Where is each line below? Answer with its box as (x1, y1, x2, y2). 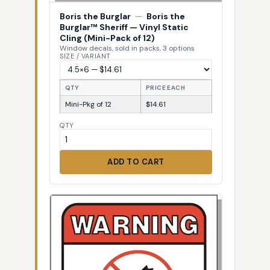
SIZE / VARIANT (60, 51, 111, 60)
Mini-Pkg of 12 (65, 99, 111, 109)
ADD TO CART (107, 156, 165, 167)
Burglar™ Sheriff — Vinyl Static (60, 21, 189, 33)
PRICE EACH (146, 83, 185, 92)
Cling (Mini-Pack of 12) (60, 32, 155, 43)
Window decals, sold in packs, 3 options (60, 43, 195, 53)
